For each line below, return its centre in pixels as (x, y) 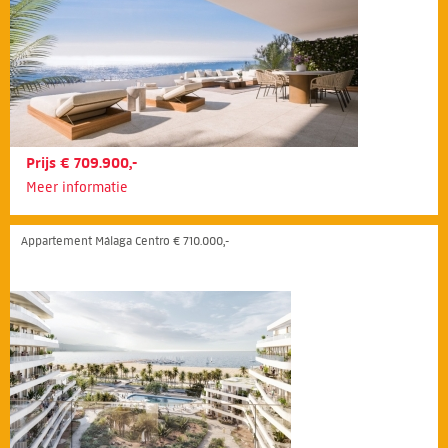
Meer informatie (77, 188)
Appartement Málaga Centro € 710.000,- (125, 241)
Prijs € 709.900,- (81, 163)
